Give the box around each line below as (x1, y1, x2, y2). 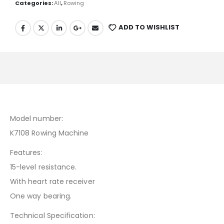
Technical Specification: (10, 210, 95, 220)
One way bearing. (10, 190, 72, 201)
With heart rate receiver (10, 176, 95, 186)
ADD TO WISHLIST (118, 22, 180, 32)
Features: (10, 147, 42, 157)
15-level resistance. (10, 161, 77, 172)
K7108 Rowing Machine (10, 127, 89, 138)
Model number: (10, 113, 63, 123)
